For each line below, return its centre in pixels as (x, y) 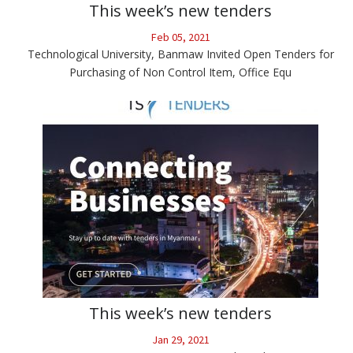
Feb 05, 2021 (180, 37)
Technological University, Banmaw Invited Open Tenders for (180, 54)
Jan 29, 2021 (180, 340)
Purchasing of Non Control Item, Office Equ (180, 72)
